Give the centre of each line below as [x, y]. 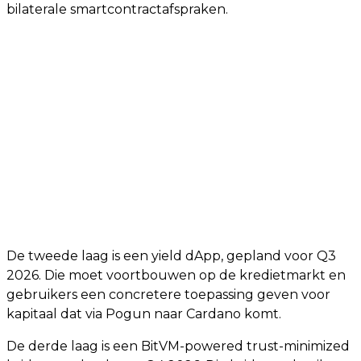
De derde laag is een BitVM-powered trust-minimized [178, 346]
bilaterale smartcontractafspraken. [117, 9]
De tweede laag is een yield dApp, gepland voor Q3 [171, 256]
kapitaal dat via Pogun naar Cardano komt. [144, 314]
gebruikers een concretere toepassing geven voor [168, 295]
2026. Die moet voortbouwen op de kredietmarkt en [176, 275]
